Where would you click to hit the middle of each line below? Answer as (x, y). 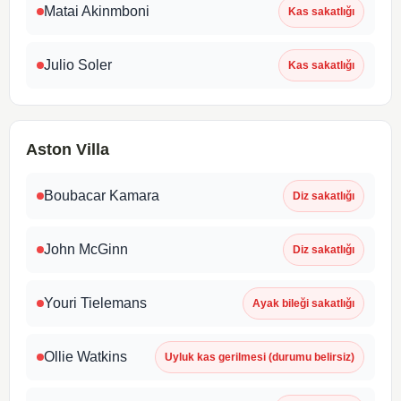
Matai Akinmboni (97, 11)
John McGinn (86, 249)
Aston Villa (68, 149)
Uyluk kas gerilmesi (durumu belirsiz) (260, 357)
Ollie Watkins (85, 356)
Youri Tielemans (95, 303)
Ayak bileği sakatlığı (303, 303)
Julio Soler (78, 64)
